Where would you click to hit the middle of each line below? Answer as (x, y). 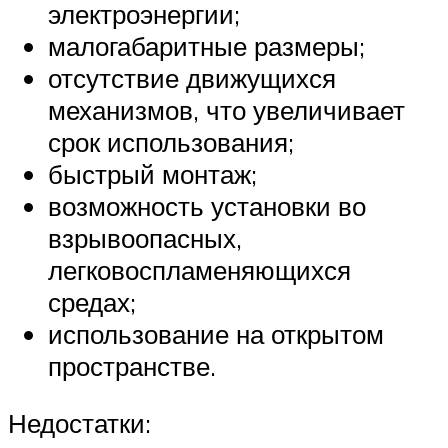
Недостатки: (79, 423)
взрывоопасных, (145, 237)
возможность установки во (207, 205)
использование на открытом (216, 333)
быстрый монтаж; (152, 173)
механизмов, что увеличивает (226, 109)
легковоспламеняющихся (199, 269)
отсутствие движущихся (192, 77)
